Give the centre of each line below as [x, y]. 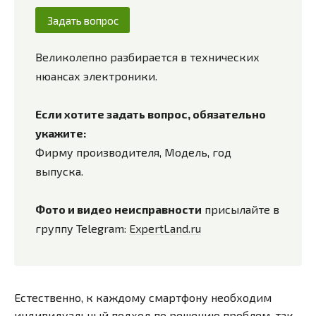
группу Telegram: [82, 229]
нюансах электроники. [96, 76]
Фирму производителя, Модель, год [133, 152]
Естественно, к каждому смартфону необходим [143, 298]
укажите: [61, 133]
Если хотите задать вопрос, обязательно [151, 114]
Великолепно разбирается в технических [147, 57]
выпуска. [59, 171]
